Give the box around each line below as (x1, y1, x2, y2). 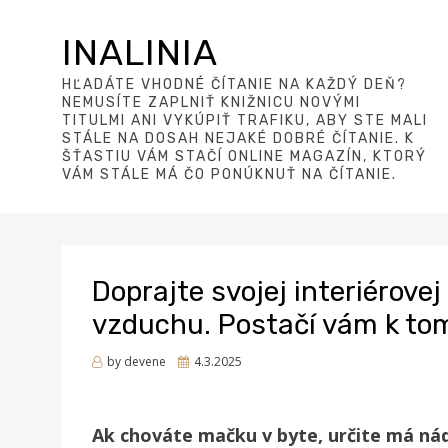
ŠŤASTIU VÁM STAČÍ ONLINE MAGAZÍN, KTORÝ (62, 148, 427, 165)
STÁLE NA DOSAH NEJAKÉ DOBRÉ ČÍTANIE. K (62, 130, 415, 147)
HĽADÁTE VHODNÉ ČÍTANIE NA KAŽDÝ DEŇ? (62, 76, 407, 93)
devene (124, 353, 166, 370)
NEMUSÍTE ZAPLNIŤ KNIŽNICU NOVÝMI (62, 94, 361, 111)
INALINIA (62, 31, 218, 74)
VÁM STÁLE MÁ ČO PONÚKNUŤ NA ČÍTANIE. (62, 166, 397, 183)
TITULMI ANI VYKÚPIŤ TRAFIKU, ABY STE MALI (62, 112, 428, 129)
